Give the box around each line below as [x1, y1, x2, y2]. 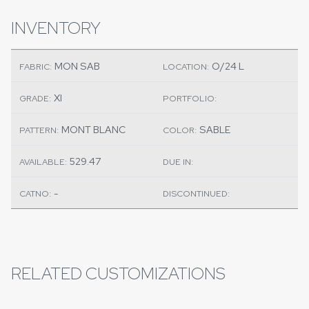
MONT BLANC [61, 123, 126, 136]
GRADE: [19, 92, 51, 104]
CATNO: [19, 188, 51, 199]
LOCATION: [163, 61, 209, 72]
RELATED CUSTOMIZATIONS [11, 263, 226, 284]
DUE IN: [163, 156, 193, 168]
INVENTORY [11, 17, 101, 39]
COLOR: [163, 124, 197, 136]
